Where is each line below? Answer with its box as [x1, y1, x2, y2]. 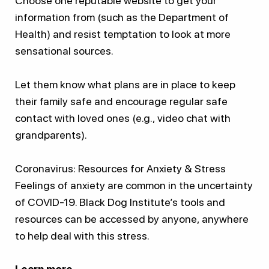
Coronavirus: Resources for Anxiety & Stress [15, 162, 226, 175]
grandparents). [15, 128, 87, 141]
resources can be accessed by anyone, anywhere [15, 212, 249, 225]
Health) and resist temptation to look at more [15, 27, 231, 40]
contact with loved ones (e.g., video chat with [15, 111, 231, 124]
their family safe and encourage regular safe [15, 94, 228, 107]
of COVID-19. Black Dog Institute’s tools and [15, 195, 225, 208]
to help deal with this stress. [15, 229, 150, 242]
